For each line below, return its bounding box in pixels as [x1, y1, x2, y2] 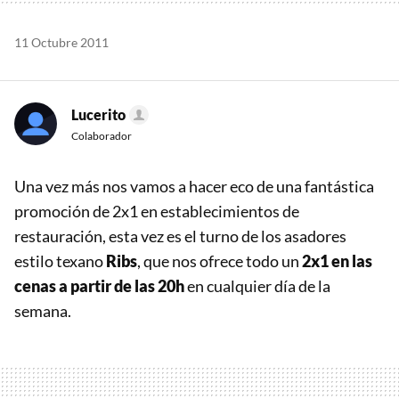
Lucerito [71, 105, 126, 123]
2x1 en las [302, 250, 372, 271]
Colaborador [71, 128, 132, 142]
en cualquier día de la [184, 275, 330, 296]
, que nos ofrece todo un [137, 250, 302, 271]
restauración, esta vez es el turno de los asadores [14, 225, 346, 246]
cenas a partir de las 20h [14, 275, 184, 296]
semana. [14, 300, 71, 321]
